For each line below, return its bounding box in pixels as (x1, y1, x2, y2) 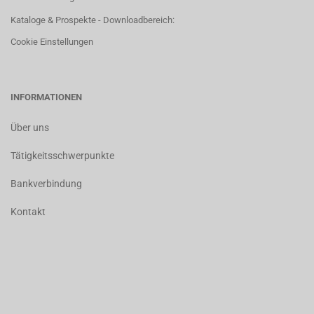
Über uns (11, 122, 49, 133)
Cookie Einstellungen (11, 36, 93, 47)
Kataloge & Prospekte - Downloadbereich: (11, 15, 175, 25)
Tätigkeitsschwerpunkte (11, 150, 114, 161)
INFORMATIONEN (11, 92, 82, 102)
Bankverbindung (11, 178, 82, 189)
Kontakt (11, 206, 46, 217)
